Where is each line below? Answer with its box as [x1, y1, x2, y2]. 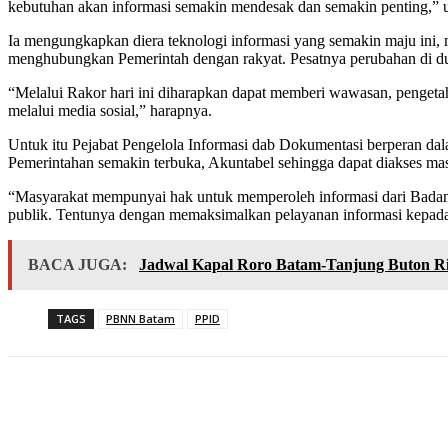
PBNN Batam [106, 311, 175, 327]
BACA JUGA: [28, 256, 131, 274]
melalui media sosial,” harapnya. [8, 102, 212, 120]
